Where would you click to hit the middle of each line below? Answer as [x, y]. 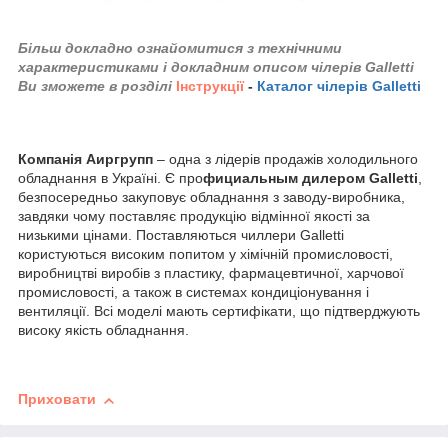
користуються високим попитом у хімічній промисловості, [205, 254]
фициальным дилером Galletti [310, 178]
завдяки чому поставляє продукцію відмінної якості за [194, 216]
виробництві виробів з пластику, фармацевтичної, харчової [211, 273]
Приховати [57, 399]
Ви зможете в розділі [95, 86]
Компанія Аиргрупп [85, 159]
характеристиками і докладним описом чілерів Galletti [216, 67]
